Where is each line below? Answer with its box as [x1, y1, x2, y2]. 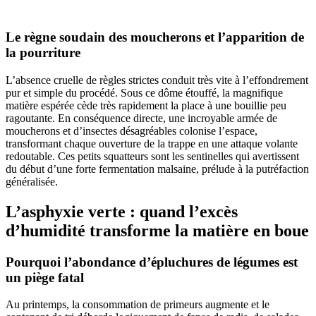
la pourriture [6, 45, 80, 61]
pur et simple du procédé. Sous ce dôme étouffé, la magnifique [6, 86, 283, 99]
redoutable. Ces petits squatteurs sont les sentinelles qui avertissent [6, 150, 299, 162]
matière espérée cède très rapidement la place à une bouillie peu [6, 99, 286, 111]
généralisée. [6, 175, 58, 188]
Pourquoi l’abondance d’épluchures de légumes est [6, 254, 298, 269]
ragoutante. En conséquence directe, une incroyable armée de [6, 111, 277, 124]
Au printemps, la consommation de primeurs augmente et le [6, 298, 269, 311]
